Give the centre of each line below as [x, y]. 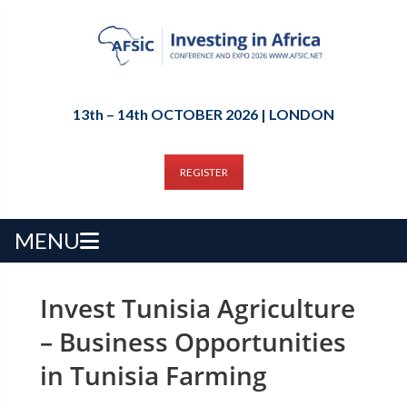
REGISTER [203, 172]
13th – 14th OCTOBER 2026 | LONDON [203, 114]
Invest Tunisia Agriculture [197, 308]
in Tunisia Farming [153, 375]
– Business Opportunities [193, 341]
